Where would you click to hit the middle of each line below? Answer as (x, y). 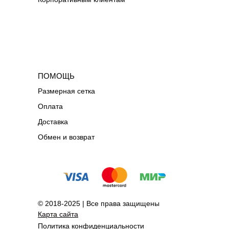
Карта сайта (58, 214)
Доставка (53, 122)
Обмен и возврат (66, 137)
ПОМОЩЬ (56, 76)
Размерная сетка (66, 91)
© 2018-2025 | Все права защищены (99, 203)
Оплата (50, 106)
